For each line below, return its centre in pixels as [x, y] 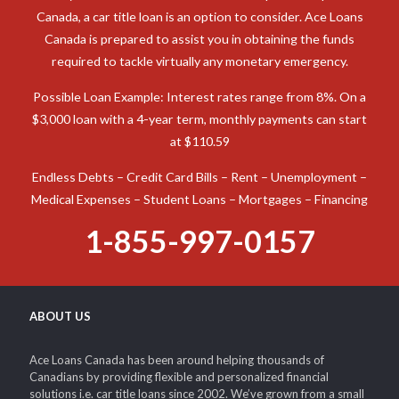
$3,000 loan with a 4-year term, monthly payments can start [199, 126]
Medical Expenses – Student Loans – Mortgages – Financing [199, 206]
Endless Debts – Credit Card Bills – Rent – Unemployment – [199, 183]
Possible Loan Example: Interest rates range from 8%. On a [199, 103]
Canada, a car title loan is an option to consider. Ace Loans [199, 23]
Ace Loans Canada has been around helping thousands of [177, 366]
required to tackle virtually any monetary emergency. [199, 68]
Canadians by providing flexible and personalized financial [179, 383]
